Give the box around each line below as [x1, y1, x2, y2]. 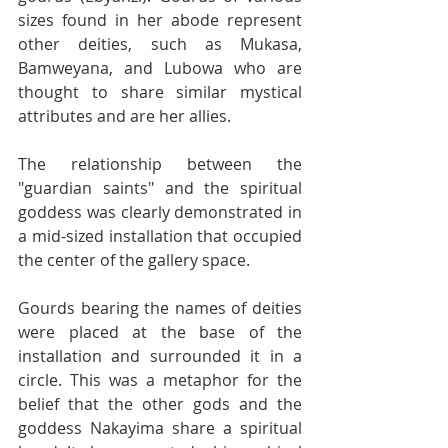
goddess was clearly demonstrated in [18, 201, 302, 223]
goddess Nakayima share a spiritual [18, 417, 302, 439]
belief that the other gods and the [18, 393, 302, 415]
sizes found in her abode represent [18, 9, 302, 31]
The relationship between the [18, 153, 302, 175]
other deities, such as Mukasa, [18, 33, 302, 55]
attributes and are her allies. [18, 105, 231, 127]
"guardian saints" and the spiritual [18, 177, 302, 199]
